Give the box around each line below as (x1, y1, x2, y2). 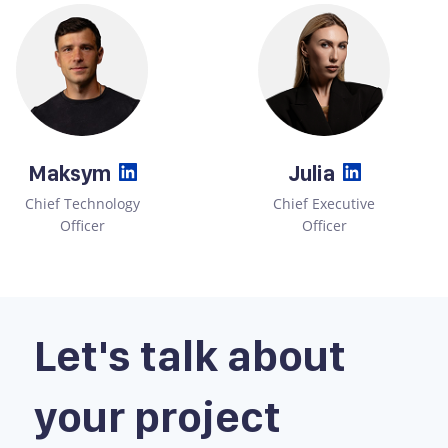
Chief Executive (273, 194, 376, 213)
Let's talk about (34, 329, 347, 382)
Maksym (27, 160, 111, 186)
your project (34, 390, 282, 443)
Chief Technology (24, 194, 140, 213)
